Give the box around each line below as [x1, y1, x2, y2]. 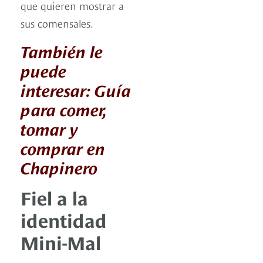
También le [21, 38, 103, 62]
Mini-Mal [21, 228, 101, 254]
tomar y [21, 116, 78, 139]
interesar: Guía [21, 77, 131, 100]
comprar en [21, 135, 105, 159]
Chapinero [21, 154, 97, 178]
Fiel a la [21, 183, 88, 210]
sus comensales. [21, 15, 93, 30]
